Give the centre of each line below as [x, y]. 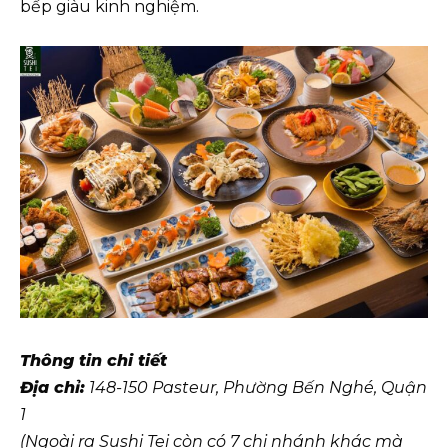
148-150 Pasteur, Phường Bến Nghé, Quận [256, 387]
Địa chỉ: [52, 387]
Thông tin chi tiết [93, 360]
